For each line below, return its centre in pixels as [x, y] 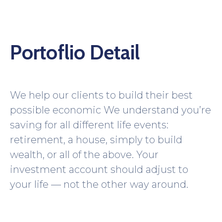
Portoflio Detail [75, 52]
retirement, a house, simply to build [96, 139]
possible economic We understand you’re [111, 110]
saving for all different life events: [89, 125]
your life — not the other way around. [99, 184]
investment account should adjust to [99, 169]
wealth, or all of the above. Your [84, 154]
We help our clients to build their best [101, 95]
